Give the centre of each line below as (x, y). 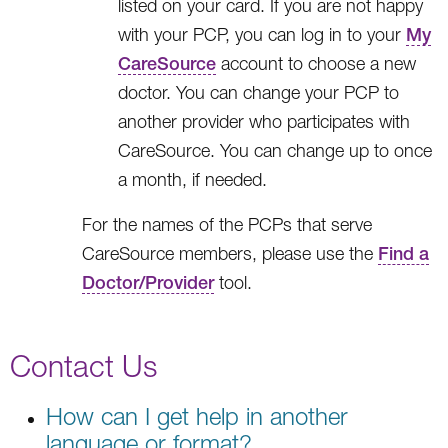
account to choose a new (316, 63)
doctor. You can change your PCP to (258, 92)
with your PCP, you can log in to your (262, 34)
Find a (403, 253)
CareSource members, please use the (230, 253)
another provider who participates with (264, 121)
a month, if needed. (192, 179)
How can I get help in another (197, 415)
